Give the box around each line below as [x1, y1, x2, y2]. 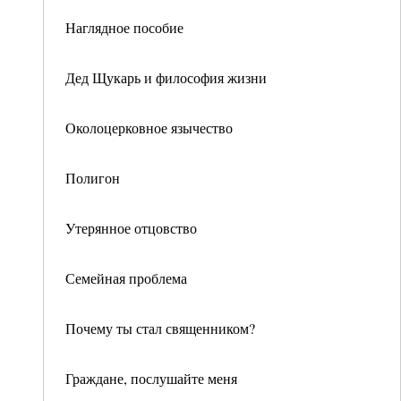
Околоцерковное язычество [65, 118, 233, 137]
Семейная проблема [65, 269, 187, 287]
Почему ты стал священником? [65, 319, 255, 337]
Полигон [65, 168, 120, 187]
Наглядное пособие [65, 18, 183, 37]
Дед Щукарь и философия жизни [65, 68, 267, 87]
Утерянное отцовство [65, 218, 197, 237]
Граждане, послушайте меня [65, 369, 237, 388]
